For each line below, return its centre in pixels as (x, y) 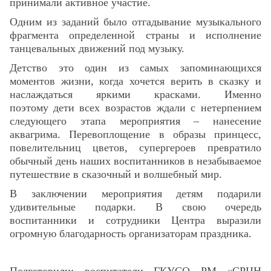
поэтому (29, 107)
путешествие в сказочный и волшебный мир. (116, 174)
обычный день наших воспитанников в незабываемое (135, 161)
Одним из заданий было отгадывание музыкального (135, 21)
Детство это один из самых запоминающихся (135, 67)
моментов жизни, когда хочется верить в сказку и (135, 81)
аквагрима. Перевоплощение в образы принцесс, (135, 134)
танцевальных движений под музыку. (97, 48)
